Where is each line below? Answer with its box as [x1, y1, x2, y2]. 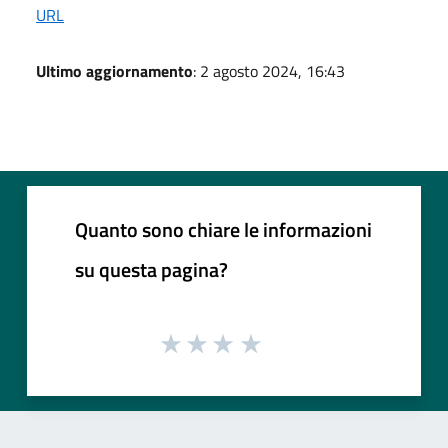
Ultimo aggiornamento [36, 58, 193, 83]
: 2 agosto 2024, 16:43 [193, 58, 345, 83]
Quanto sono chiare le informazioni [75, 213, 372, 245]
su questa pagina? [75, 253, 228, 285]
